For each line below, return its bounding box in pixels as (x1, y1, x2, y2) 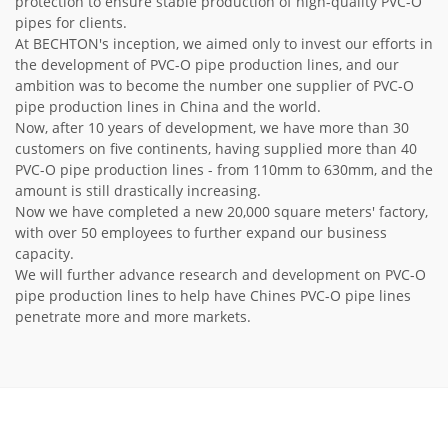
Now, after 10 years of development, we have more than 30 (15, 118, 409, 138)
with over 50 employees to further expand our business (15, 223, 387, 243)
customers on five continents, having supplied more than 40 (15, 139, 417, 159)
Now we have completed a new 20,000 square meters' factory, (15, 202, 428, 222)
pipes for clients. (15, 13, 127, 33)
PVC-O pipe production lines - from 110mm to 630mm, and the (15, 160, 433, 180)
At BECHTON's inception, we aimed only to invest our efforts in (15, 34, 433, 54)
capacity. (15, 244, 74, 264)
